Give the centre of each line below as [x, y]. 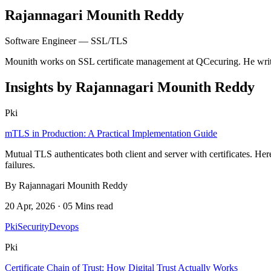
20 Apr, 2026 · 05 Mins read [59, 206]
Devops [64, 226]
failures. [20, 165]
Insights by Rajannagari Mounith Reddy [130, 87]
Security [33, 226]
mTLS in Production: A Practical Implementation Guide [111, 133]
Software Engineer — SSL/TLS [66, 41]
